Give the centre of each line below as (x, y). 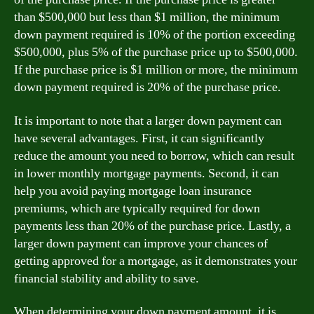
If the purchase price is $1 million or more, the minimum (156, 70)
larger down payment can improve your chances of (141, 243)
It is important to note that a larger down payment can (148, 121)
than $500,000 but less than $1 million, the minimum (147, 17)
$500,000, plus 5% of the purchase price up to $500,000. (156, 52)
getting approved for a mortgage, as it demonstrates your (156, 261)
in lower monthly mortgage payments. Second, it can (146, 173)
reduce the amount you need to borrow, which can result (154, 156)
